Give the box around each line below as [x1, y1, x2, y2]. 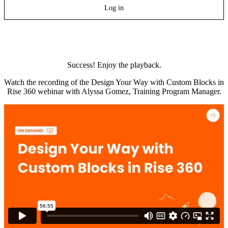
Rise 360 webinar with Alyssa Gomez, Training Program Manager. [7, 87, 221, 96]
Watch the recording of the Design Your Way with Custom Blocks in [4, 78, 224, 87]
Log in [104, 4, 124, 12]
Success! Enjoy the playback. [67, 61, 161, 69]
